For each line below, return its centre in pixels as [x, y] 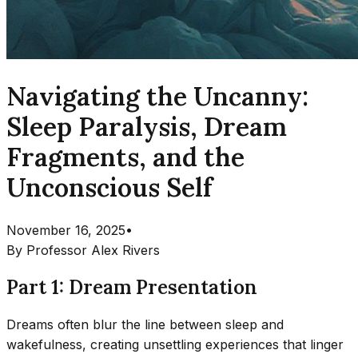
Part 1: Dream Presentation [132, 287]
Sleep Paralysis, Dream [147, 127]
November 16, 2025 [66, 230]
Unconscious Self [109, 188]
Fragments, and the [125, 157]
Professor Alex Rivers [93, 250]
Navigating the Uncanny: [157, 97]
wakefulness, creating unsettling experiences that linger [175, 344]
